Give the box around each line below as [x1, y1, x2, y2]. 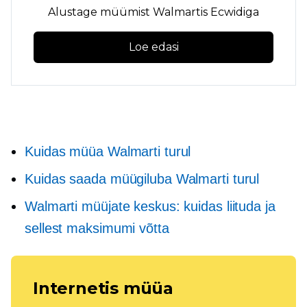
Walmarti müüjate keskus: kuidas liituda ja [25, 199, 275, 214]
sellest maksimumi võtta [25, 221, 169, 236]
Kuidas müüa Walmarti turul [25, 144, 191, 159]
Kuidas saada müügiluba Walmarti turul [25, 171, 260, 186]
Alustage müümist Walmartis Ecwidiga [48, 5, 259, 19]
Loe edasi [128, 40, 179, 54]
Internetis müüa [33, 278, 173, 298]
